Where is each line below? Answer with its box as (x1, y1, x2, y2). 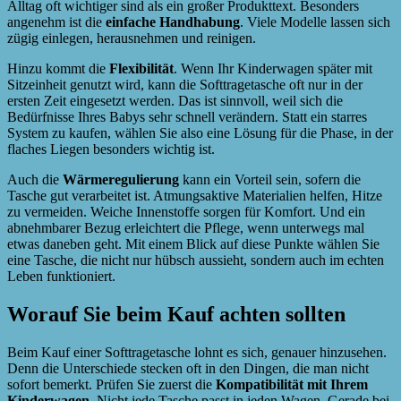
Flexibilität (109, 60, 174, 76)
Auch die (7, 171, 63, 187)
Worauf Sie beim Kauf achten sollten (7, 302, 346, 326)
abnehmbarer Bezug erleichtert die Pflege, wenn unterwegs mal (7, 219, 364, 235)
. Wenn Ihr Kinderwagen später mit (174, 60, 372, 76)
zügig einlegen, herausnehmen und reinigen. (7, 30, 256, 46)
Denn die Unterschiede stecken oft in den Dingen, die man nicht (7, 360, 369, 376)
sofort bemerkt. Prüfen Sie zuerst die (7, 376, 216, 392)
